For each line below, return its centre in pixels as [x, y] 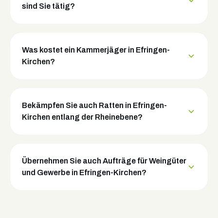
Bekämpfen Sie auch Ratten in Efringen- [94, 106]
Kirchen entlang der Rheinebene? [82, 117]
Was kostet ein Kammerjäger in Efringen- [96, 50]
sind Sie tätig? [48, 6]
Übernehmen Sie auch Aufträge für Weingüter [104, 161]
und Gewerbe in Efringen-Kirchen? [84, 173]
